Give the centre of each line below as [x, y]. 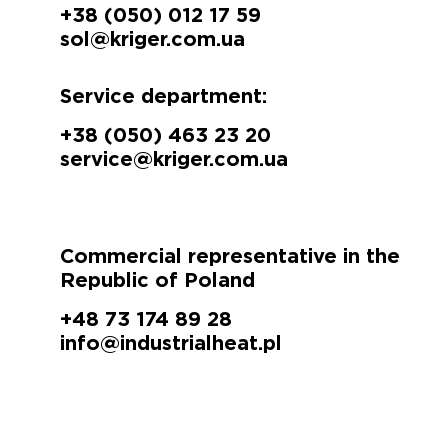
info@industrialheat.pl [171, 343]
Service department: [163, 96]
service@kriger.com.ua [174, 159]
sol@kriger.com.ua [152, 39]
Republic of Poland [157, 280]
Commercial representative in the [230, 256]
